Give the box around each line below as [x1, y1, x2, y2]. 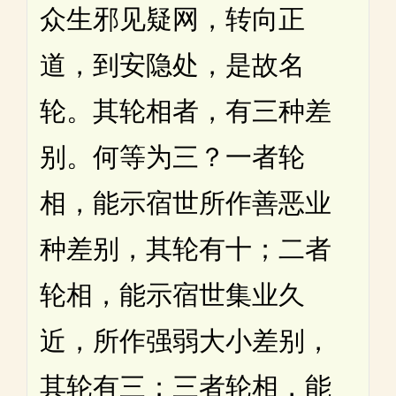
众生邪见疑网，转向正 [40, 4, 305, 34]
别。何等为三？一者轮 [40, 142, 305, 172]
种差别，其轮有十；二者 [40, 234, 331, 264]
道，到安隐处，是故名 [40, 50, 305, 80]
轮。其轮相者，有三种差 [40, 96, 331, 126]
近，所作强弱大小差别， [40, 326, 331, 356]
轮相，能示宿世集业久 [40, 280, 305, 310]
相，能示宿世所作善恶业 [40, 188, 331, 218]
